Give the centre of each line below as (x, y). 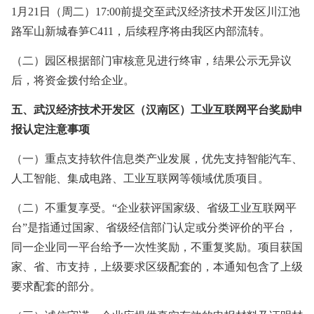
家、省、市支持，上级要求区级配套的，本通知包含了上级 (157, 267)
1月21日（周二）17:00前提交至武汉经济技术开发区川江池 (156, 12)
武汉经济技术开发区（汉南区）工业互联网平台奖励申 (168, 110)
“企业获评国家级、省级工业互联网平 (204, 208)
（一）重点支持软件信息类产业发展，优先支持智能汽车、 (157, 159)
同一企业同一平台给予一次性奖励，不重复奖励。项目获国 (157, 247)
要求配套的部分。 (56, 287)
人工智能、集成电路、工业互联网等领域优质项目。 (140, 179)
